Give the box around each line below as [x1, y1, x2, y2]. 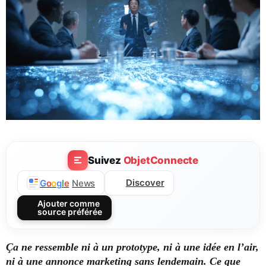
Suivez [87, 154, 123, 166]
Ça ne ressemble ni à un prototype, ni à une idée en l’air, [6, 241, 259, 254]
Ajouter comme [37, 198, 100, 209]
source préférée [37, 207, 102, 217]
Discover [125, 177, 164, 189]
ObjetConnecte [123, 154, 198, 166]
